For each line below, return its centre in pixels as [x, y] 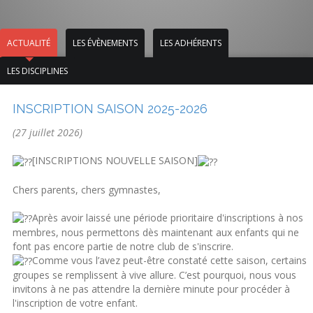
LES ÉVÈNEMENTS [105, 43]
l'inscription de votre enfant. [75, 303]
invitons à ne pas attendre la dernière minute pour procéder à [152, 289]
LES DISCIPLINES [37, 71]
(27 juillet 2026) [48, 133]
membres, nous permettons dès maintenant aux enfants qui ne [156, 232]
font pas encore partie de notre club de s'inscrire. [123, 246]
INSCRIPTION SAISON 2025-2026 [110, 109]
